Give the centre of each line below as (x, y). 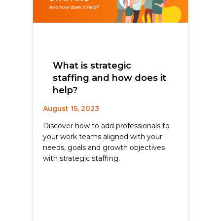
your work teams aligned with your (103, 136)
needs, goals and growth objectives (104, 147)
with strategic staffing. (82, 158)
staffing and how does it (110, 78)
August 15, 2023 (71, 108)
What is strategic (92, 65)
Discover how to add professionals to (107, 126)
